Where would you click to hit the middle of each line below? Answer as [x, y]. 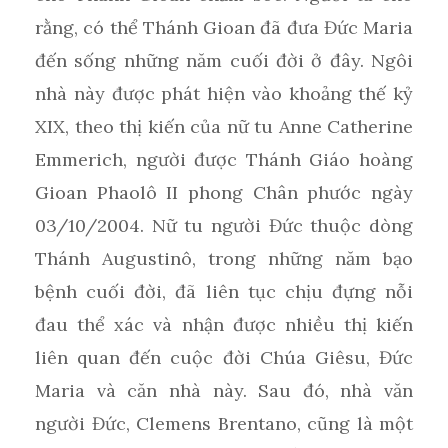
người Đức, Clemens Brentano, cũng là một [224, 424]
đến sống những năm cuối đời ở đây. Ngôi [224, 61]
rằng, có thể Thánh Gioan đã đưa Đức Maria [224, 28]
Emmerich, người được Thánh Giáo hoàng [224, 160]
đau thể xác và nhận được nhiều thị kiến [224, 325]
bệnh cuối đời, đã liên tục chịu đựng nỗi [224, 292]
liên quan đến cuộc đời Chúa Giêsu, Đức [224, 358]
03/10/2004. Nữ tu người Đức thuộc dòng [224, 226]
